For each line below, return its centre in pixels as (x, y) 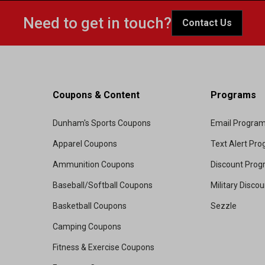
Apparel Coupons (85, 144)
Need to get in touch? (97, 23)
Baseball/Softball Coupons (103, 185)
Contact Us (207, 23)
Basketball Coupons (90, 206)
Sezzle (224, 206)
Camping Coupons (87, 227)
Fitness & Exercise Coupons (104, 248)
